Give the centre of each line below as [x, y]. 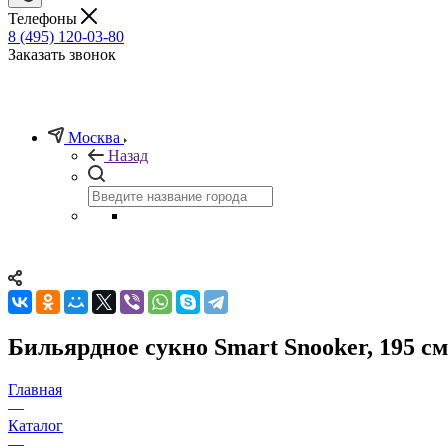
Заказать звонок [62, 54]
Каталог [35, 425]
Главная [35, 389]
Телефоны [44, 18]
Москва [94, 137]
